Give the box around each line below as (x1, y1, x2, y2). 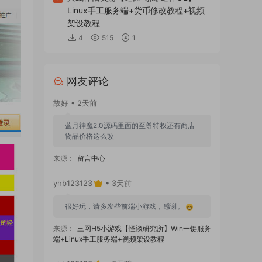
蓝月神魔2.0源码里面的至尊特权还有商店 (65, 120, 195, 130)
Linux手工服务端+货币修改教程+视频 (67, 5, 205, 15)
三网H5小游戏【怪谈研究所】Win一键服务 (77, 223, 211, 233)
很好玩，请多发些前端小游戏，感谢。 (65, 201, 186, 211)
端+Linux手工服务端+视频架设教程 (53, 234, 164, 243)
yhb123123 (53, 178, 92, 188)
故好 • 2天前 (53, 98, 97, 108)
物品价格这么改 (65, 131, 114, 140)
